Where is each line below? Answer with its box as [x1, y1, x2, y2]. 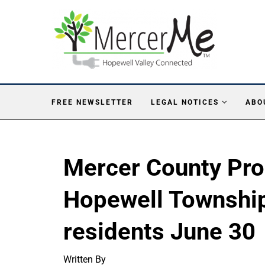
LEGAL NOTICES [151, 98, 219, 106]
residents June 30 [63, 217, 256, 245]
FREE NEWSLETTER [51, 98, 133, 106]
